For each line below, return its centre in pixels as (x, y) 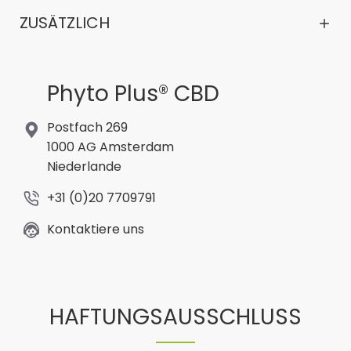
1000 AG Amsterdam (110, 147)
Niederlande (84, 166)
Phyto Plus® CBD (133, 94)
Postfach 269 (87, 127)
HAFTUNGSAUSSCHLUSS (175, 317)
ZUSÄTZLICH (65, 23)
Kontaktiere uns (96, 229)
